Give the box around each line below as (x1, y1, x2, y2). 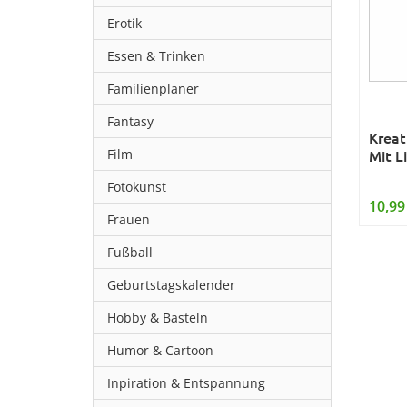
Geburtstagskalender (107, 276, 235, 293)
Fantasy (107, 113, 154, 130)
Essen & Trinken (107, 47, 205, 65)
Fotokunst (107, 178, 166, 195)
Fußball (107, 243, 153, 261)
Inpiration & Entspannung (107, 374, 265, 392)
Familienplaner (107, 80, 199, 97)
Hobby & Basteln (107, 309, 208, 326)
